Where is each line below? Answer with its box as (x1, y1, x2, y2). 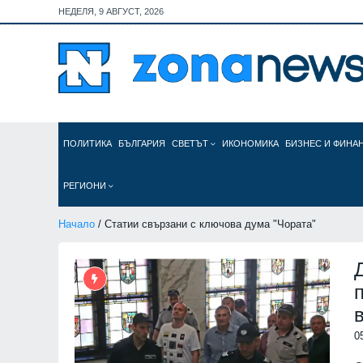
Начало (58, 218, 95, 230)
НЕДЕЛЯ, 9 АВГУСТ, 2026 (58, 6, 164, 16)
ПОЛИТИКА (63, 139, 112, 148)
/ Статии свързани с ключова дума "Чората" (95, 218, 316, 230)
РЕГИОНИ (63, 181, 109, 190)
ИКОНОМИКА (222, 139, 279, 148)
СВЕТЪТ (172, 139, 211, 148)
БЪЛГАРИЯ (118, 139, 165, 148)
